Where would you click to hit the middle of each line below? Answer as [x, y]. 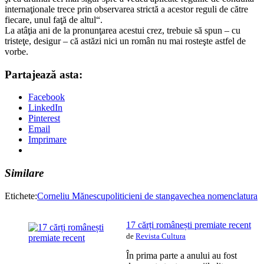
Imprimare [47, 140]
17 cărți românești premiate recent [189, 225]
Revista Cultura [161, 236]
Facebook [47, 97]
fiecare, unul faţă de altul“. [54, 19]
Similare [24, 173]
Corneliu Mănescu [71, 196]
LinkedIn [45, 108]
